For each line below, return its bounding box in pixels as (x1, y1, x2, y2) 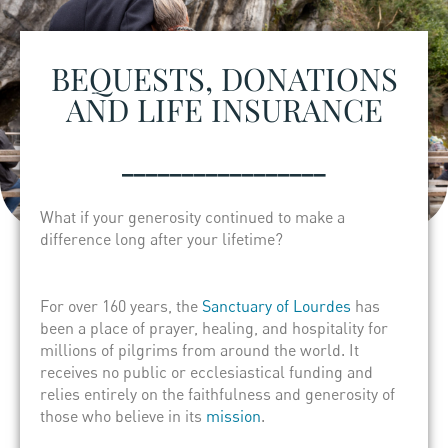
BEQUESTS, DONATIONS (50, 57, 398, 100)
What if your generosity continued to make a (40, 206, 345, 227)
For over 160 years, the (40, 295, 202, 316)
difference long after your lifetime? (40, 228, 283, 249)
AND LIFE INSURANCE (65, 88, 383, 131)
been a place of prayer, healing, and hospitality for (40, 317, 388, 338)
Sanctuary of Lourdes (202, 295, 351, 316)
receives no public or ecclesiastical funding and (40, 361, 373, 382)
